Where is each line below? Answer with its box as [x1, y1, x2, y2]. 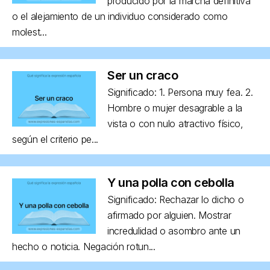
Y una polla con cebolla [107, 175, 234, 190]
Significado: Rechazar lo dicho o [107, 193, 244, 206]
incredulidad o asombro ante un [107, 224, 240, 237]
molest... [12, 25, 47, 38]
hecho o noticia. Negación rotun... [12, 240, 155, 253]
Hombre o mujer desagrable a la [107, 101, 242, 114]
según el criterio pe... [12, 133, 99, 145]
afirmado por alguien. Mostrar [107, 209, 231, 221]
